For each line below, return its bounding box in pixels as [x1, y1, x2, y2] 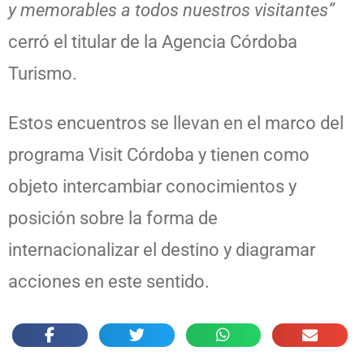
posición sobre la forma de [8, 208, 218, 229]
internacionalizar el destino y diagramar [8, 240, 315, 261]
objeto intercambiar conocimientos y [8, 176, 297, 197]
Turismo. [8, 63, 77, 84]
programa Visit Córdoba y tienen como [8, 145, 310, 166]
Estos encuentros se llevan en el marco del [8, 113, 344, 134]
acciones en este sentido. [8, 271, 210, 292]
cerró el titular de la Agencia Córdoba [8, 32, 297, 53]
